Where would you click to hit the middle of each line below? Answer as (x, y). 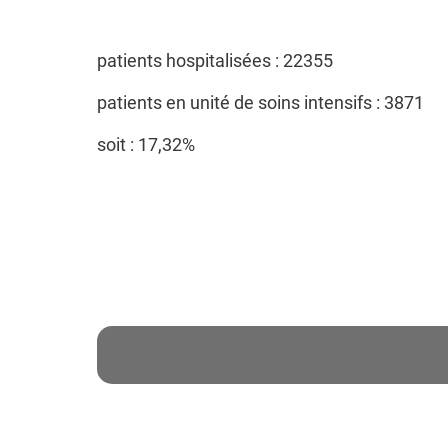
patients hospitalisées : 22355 (215, 60)
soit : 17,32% (146, 144)
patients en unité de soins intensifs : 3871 (260, 102)
